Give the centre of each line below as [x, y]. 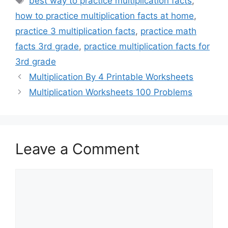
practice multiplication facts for [147, 47]
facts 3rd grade [47, 47]
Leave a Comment [78, 149]
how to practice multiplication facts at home [105, 16]
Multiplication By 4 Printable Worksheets [111, 77]
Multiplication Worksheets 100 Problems [111, 92]
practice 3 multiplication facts [75, 31]
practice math [168, 31]
